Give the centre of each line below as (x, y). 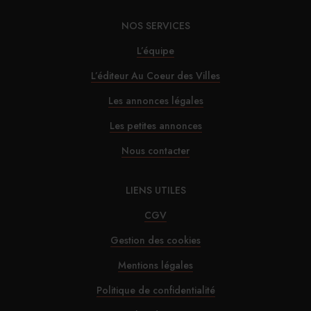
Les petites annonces (155, 126)
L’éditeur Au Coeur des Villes (155, 76)
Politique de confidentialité (155, 290)
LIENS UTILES (155, 190)
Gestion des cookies (155, 240)
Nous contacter (155, 151)
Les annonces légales (155, 101)
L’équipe (155, 51)
